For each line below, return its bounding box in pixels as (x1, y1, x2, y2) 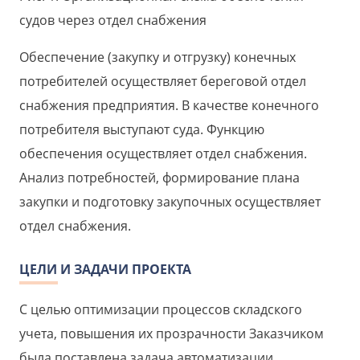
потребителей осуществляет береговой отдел (19, 72, 306, 91)
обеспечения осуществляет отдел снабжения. (19, 145, 307, 163)
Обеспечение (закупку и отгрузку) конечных (19, 48, 296, 67)
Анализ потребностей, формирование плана (19, 169, 300, 187)
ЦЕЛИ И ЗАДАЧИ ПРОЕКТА (19, 260, 191, 279)
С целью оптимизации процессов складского (19, 301, 302, 319)
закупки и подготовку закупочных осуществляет (19, 193, 321, 211)
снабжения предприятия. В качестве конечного (19, 96, 319, 115)
